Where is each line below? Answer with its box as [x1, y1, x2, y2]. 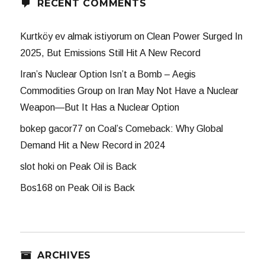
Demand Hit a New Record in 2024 [20, 140, 166, 151]
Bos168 [20, 183, 53, 193]
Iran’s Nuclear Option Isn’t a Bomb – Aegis [20, 69, 196, 80]
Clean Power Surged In [147, 31, 243, 42]
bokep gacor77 [20, 124, 83, 134]
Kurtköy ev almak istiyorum [20, 31, 132, 42]
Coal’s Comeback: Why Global [98, 124, 224, 134]
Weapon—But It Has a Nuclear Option [20, 102, 180, 113]
